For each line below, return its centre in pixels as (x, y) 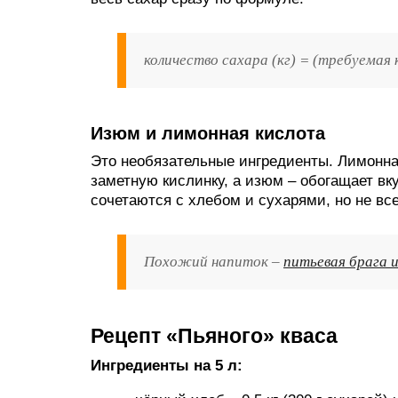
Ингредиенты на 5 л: (167, 366)
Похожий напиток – (214, 262)
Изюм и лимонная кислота (208, 133)
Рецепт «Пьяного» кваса (214, 336)
